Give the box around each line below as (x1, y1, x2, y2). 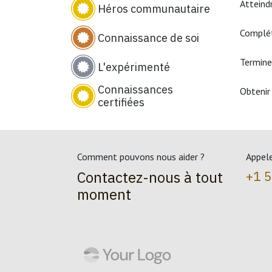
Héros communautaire (98, 1, 210, 16)
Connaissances (97, 83, 173, 97)
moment (77, 185, 131, 204)
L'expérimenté (98, 59, 170, 74)
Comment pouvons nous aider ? (77, 151, 205, 163)
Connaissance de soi (98, 30, 199, 45)
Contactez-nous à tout (77, 168, 223, 187)
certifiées (97, 95, 144, 109)
